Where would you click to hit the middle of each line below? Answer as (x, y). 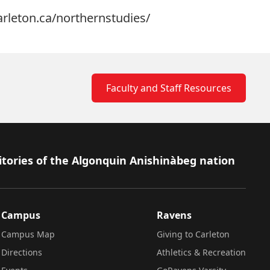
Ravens (174, 215)
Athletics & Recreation (201, 252)
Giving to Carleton (193, 234)
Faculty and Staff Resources (169, 88)
